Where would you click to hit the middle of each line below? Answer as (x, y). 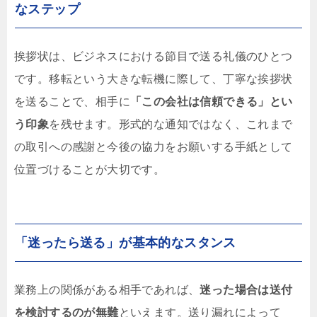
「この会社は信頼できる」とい (212, 102)
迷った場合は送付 (246, 290)
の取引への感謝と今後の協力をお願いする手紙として (154, 147)
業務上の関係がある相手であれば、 (107, 290)
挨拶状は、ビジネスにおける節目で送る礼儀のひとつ (154, 57)
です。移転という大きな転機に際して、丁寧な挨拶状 (154, 79)
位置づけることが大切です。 (90, 170)
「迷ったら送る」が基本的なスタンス (126, 243)
